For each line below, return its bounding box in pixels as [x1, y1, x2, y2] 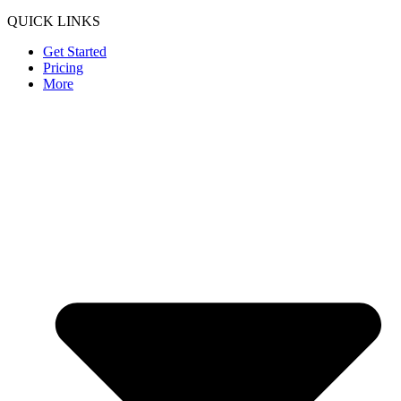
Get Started [43, 43, 107, 59]
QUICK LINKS [7, 13, 100, 29]
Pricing [43, 59, 83, 75]
